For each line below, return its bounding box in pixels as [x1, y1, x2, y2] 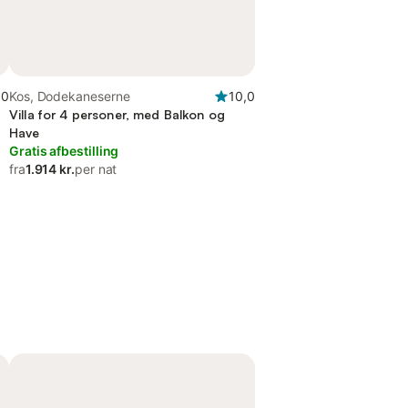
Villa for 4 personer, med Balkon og [9, 107, 225, 122]
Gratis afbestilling [9, 143, 119, 158]
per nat [75, 161, 117, 177]
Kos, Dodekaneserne [9, 88, 130, 104]
